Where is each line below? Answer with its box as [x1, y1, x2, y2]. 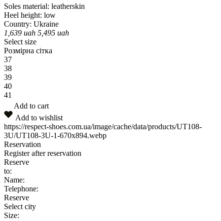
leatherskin [51, 1, 85, 10]
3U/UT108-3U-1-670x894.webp [4, 131, 107, 140]
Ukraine [34, 19, 59, 28]
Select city [4, 202, 36, 211]
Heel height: [4, 10, 42, 19]
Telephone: [4, 184, 38, 193]
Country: [4, 19, 32, 28]
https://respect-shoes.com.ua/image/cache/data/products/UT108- [4, 122, 202, 131]
